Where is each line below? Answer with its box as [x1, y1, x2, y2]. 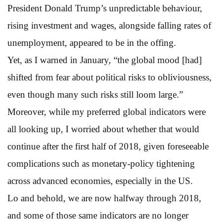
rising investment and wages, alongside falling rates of [7, 20, 211, 31]
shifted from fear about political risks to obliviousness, [7, 72, 212, 82]
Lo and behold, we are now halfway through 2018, [7, 192, 201, 203]
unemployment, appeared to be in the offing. [7, 37, 176, 48]
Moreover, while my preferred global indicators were [7, 106, 206, 117]
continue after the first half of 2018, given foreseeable [7, 141, 209, 151]
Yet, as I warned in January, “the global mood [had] [7, 54, 202, 65]
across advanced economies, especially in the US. [7, 175, 193, 186]
